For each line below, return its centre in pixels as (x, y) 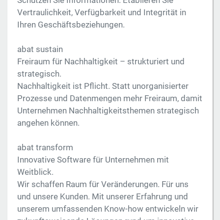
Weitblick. (35, 172)
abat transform (45, 147)
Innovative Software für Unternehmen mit (93, 160)
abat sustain (40, 49)
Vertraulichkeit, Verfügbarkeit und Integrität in (102, 12)
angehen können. (48, 123)
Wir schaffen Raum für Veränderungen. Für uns (103, 184)
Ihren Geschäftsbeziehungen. (71, 25)
